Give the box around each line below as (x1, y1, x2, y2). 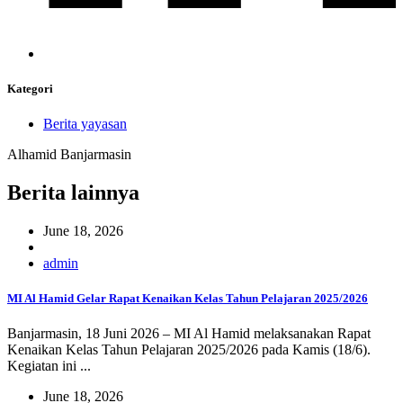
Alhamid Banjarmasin (7, 147, 131, 163)
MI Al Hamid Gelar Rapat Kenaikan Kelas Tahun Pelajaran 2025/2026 (7, 291, 368, 306)
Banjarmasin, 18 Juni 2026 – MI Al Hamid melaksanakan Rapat (7, 326, 371, 342)
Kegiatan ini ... (7, 358, 91, 374)
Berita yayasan (43, 116, 127, 132)
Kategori (7, 82, 53, 96)
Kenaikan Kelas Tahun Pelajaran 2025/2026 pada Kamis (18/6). (7, 342, 371, 358)
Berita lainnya (7, 181, 139, 205)
